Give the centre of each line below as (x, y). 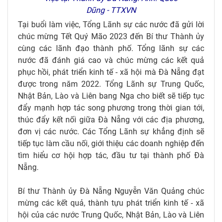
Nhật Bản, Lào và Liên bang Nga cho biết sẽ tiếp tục (111, 96)
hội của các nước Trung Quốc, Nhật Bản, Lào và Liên (111, 215)
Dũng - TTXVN (111, 10)
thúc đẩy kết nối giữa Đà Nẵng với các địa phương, (111, 119)
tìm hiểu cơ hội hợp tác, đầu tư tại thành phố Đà (111, 155)
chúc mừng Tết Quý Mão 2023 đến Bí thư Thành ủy (111, 36)
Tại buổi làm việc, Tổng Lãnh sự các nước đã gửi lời (111, 24)
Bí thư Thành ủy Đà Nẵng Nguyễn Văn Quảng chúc (111, 191)
